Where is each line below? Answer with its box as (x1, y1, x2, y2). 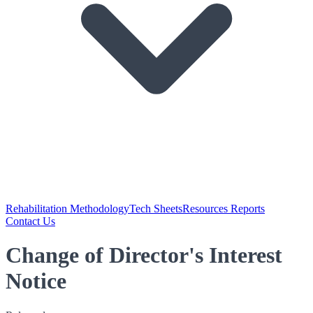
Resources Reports (182, 203, 265, 214)
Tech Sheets (129, 203, 182, 214)
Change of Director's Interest (6, 242, 282, 268)
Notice (6, 268, 66, 294)
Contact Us (6, 215, 55, 227)
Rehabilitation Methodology (6, 203, 129, 214)
